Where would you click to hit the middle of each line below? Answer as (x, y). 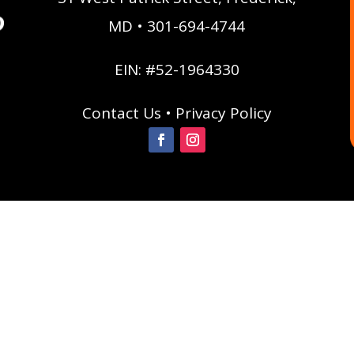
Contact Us (121, 113)
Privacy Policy (223, 113)
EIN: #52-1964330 (177, 70)
